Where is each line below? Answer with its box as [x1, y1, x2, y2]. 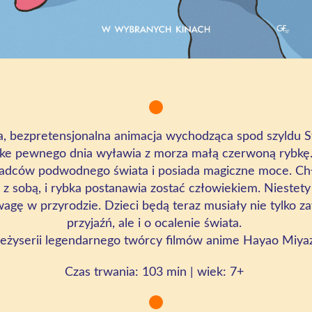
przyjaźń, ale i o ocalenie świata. [67, 217, 242, 230]
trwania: [94, 266, 142, 279]
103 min [142, 266, 187, 279]
